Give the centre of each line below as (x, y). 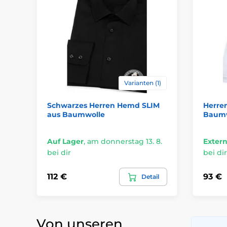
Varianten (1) (142, 83)
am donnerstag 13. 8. (125, 141)
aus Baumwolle (76, 114)
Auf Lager (65, 141)
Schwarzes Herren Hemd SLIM (103, 105)
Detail (150, 176)
